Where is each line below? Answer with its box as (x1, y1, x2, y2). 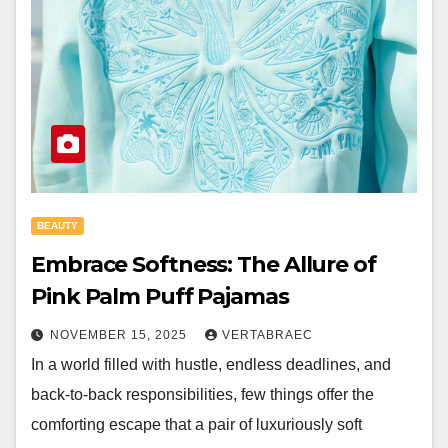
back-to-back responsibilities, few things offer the (31, 386, 374, 403)
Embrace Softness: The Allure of (31, 251, 376, 278)
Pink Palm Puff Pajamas (31, 283, 289, 310)
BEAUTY (37, 220, 78, 231)
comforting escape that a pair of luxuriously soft (31, 416, 362, 433)
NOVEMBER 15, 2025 (50, 328, 191, 342)
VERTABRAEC (222, 328, 313, 342)
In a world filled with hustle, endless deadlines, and (31, 356, 391, 373)
